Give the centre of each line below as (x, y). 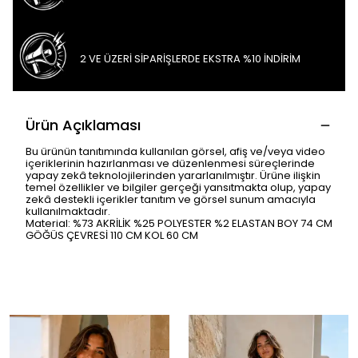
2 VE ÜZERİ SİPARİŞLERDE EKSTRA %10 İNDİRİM (190, 58)
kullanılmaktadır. (68, 211)
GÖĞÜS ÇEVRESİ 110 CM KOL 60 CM (112, 235)
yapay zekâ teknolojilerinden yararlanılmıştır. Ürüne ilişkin (173, 175)
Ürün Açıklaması (83, 125)
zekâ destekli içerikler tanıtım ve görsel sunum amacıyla (171, 199)
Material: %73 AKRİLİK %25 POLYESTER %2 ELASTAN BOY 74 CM (179, 223)
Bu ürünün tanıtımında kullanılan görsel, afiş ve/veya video (175, 151)
